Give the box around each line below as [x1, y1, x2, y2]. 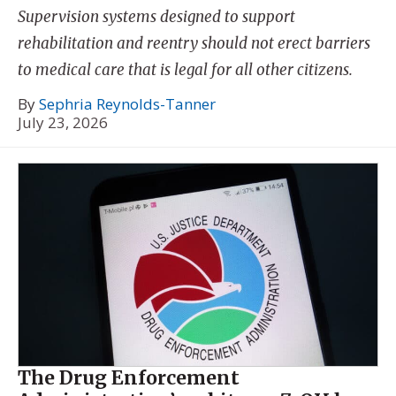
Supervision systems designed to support [18, 6, 295, 27]
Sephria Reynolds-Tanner [39, 94, 216, 115]
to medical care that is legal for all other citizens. [18, 59, 353, 80]
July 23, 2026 [18, 112, 108, 133]
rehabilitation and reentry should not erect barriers [18, 33, 370, 53]
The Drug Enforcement [18, 365, 240, 390]
